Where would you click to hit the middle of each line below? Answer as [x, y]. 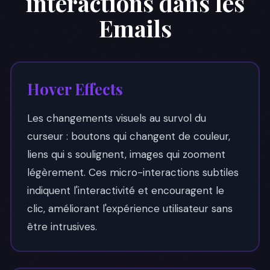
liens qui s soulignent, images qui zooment [126, 154]
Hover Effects [75, 88]
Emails [135, 28]
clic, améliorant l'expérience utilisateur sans [130, 208]
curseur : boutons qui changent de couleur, [128, 136]
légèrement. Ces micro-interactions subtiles [133, 172]
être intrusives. [62, 226]
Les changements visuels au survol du [116, 118]
